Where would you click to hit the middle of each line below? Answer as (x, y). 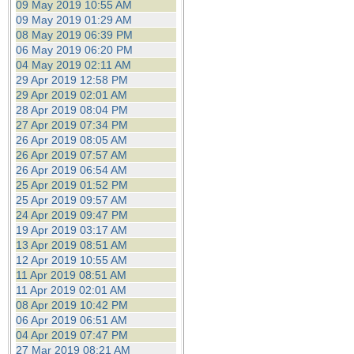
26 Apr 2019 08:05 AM (72, 140)
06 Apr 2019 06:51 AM (72, 320)
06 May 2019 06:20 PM (74, 50)
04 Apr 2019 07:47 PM (72, 335)
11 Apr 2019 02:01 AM (71, 290)
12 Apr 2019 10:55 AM (72, 260)
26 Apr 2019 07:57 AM (72, 155)
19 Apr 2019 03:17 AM (72, 230)
